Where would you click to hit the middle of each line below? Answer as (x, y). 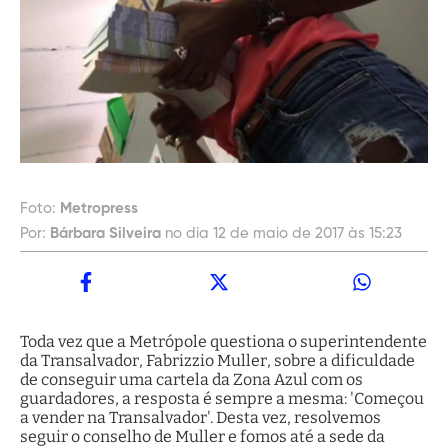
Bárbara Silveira (105, 233)
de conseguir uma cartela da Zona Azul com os (191, 379)
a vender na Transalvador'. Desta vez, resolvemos (200, 417)
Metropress (99, 208)
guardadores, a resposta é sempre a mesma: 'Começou (222, 398)
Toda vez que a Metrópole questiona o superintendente (223, 341)
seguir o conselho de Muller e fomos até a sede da (202, 436)
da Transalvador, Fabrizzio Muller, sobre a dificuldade (217, 360)
